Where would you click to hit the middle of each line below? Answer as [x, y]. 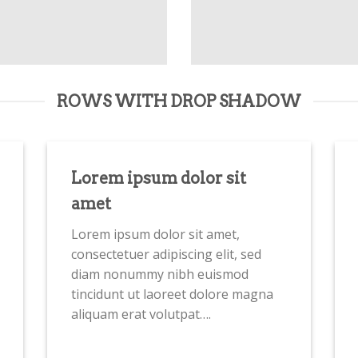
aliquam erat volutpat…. [141, 314]
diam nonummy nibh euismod [160, 274]
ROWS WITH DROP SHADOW [179, 102]
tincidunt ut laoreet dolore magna [172, 294]
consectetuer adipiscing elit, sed [166, 255]
